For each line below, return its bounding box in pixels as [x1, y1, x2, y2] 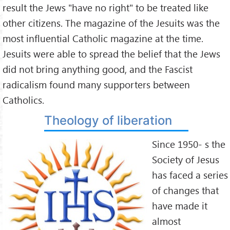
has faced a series [152, 168, 228, 181]
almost [152, 214, 181, 227]
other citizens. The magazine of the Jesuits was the [3, 16, 220, 29]
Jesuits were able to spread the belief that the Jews [3, 47, 220, 60]
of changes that [152, 183, 219, 197]
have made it [152, 199, 207, 212]
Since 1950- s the [152, 137, 225, 150]
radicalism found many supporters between [3, 78, 190, 91]
